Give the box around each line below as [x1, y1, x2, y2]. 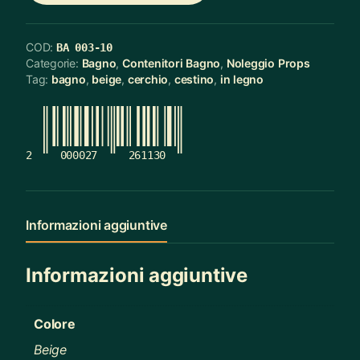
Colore [34, 316, 76, 333]
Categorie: [26, 55, 82, 70]
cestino [174, 72, 215, 86]
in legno [219, 72, 264, 86]
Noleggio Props [226, 55, 310, 70]
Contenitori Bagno [122, 55, 221, 70]
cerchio [127, 72, 169, 86]
